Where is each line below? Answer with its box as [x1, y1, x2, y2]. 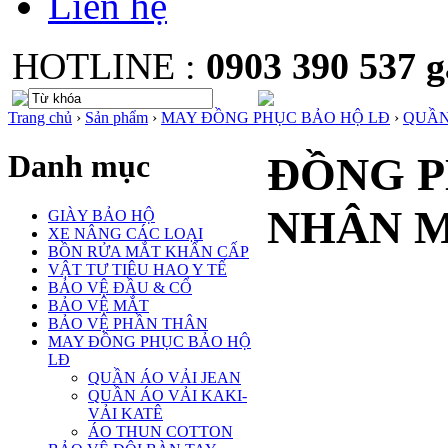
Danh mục [8, 148, 150, 185]
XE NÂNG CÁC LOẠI [48, 224, 203, 242]
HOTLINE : [12, 45, 206, 87]
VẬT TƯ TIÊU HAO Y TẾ [48, 260, 227, 278]
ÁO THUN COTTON [88, 422, 233, 440]
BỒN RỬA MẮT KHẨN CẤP [48, 242, 249, 260]
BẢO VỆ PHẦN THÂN [48, 314, 208, 332]
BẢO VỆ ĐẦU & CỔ [48, 278, 192, 296]
